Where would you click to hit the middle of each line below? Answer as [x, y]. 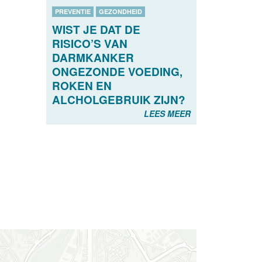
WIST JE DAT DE [96, 30]
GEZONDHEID [120, 12]
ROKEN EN [82, 86]
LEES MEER [167, 114]
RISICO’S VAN [89, 44]
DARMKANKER [93, 58]
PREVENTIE [73, 12]
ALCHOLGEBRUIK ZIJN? [118, 100]
